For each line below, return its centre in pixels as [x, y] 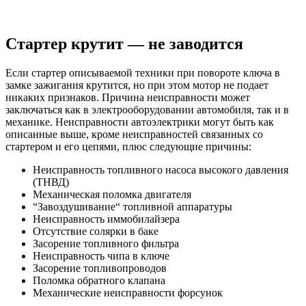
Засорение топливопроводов [100, 268]
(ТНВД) [51, 182]
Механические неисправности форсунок [128, 293]
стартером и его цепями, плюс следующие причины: [128, 147]
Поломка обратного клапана [99, 281]
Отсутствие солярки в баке [96, 232]
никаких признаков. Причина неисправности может [128, 98]
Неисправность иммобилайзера [106, 219]
